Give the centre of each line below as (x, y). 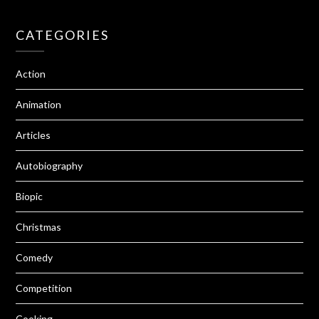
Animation (39, 105)
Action (31, 74)
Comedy (35, 258)
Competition (44, 288)
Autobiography (49, 166)
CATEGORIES (63, 35)
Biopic (30, 197)
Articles (33, 135)
